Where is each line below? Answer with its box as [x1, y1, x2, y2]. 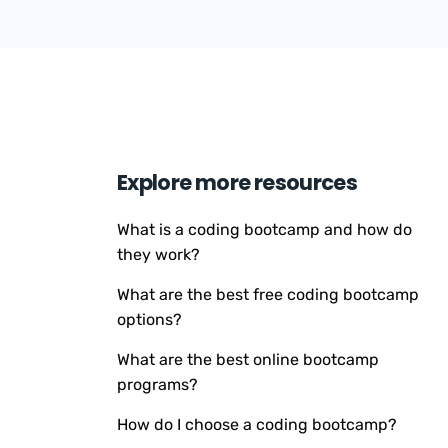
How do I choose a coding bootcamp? [117, 415, 397, 434]
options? [117, 310, 182, 329]
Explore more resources [117, 168, 358, 197]
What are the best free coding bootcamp [117, 285, 419, 304]
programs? [117, 375, 198, 394]
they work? [117, 245, 200, 264]
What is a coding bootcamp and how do [117, 220, 412, 239]
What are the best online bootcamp [117, 350, 379, 369]
